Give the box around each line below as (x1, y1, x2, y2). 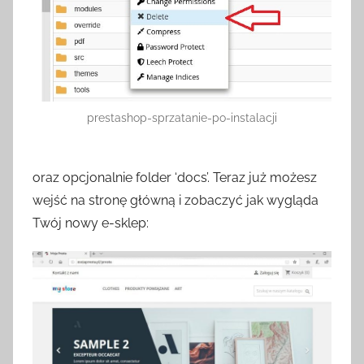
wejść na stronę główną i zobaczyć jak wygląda (32, 193, 318, 209)
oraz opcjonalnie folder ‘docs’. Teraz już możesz (32, 170, 317, 186)
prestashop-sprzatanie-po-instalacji (87, 111, 277, 125)
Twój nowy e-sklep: (32, 215, 149, 232)
